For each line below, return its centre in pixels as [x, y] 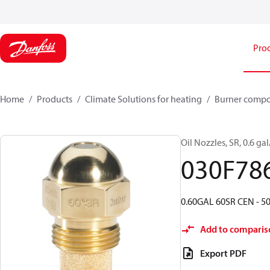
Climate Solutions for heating [143, 99]
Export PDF [223, 253]
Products [55, 99]
